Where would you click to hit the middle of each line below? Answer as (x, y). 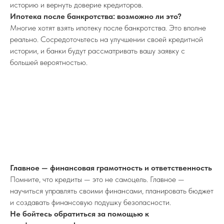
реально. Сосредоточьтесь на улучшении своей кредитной (106, 39)
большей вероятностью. (49, 62)
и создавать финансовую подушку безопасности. (90, 202)
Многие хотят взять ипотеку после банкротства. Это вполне (108, 28)
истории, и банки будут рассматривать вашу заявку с (97, 51)
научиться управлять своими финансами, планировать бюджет (112, 191)
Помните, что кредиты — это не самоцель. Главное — (97, 179)
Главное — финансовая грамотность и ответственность (111, 168)
